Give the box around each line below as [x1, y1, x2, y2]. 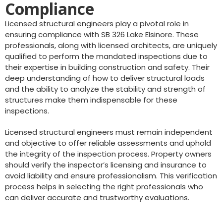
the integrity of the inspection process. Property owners [5, 149, 212, 159]
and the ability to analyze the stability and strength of [5, 84, 206, 94]
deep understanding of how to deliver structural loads [5, 73, 205, 83]
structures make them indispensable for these [5, 95, 177, 105]
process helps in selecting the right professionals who [5, 181, 203, 192]
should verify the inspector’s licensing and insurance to [5, 160, 207, 170]
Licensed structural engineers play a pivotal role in [5, 18, 189, 29]
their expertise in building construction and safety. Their [5, 62, 210, 72]
